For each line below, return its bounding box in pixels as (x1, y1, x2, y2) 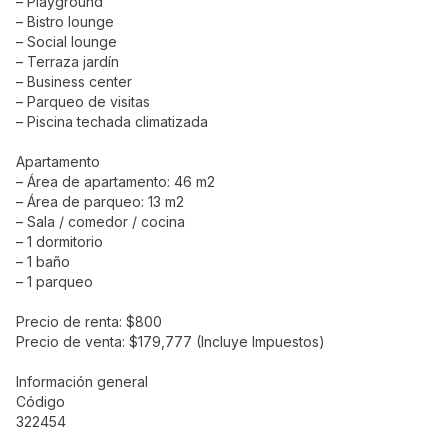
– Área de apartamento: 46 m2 (16, 173, 215, 190)
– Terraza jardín (16, 53, 119, 70)
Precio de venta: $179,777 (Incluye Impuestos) (16, 333, 325, 350)
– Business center (16, 73, 132, 90)
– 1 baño (16, 253, 70, 270)
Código (16, 393, 65, 410)
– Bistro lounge (16, 13, 114, 30)
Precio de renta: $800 (16, 313, 162, 330)
